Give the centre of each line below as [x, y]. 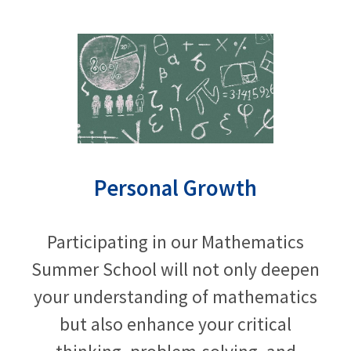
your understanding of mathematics [175, 296]
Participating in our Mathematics [175, 241]
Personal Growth [175, 188]
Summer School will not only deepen [175, 269]
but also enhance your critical [175, 324]
